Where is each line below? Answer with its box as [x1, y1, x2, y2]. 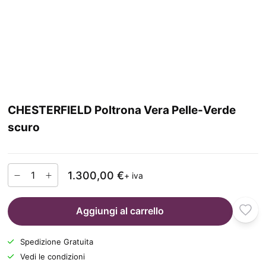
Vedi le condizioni [20, 252, 85, 262]
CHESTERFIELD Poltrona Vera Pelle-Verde [7, 103, 236, 118]
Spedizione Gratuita [20, 237, 93, 247]
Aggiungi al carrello [76, 205, 164, 217]
